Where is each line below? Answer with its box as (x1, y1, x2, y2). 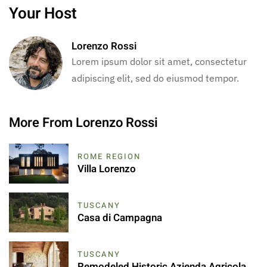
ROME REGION (77, 150, 141, 162)
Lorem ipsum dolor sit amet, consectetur (72, 55, 247, 68)
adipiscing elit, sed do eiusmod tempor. (72, 72, 239, 85)
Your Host (9, 2, 77, 25)
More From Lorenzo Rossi (9, 113, 158, 132)
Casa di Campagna (77, 210, 162, 225)
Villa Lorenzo (77, 161, 136, 176)
